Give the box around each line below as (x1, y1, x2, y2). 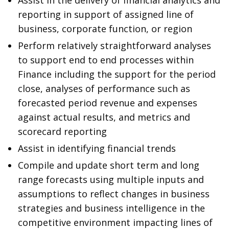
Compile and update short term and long (18, 159, 199, 171)
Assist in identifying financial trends (18, 142, 176, 154)
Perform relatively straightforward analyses (18, 39, 211, 52)
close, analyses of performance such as (18, 82, 190, 95)
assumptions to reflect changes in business (18, 188, 210, 200)
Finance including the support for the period (18, 68, 216, 80)
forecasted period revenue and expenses (18, 97, 197, 109)
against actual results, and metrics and (18, 111, 190, 123)
